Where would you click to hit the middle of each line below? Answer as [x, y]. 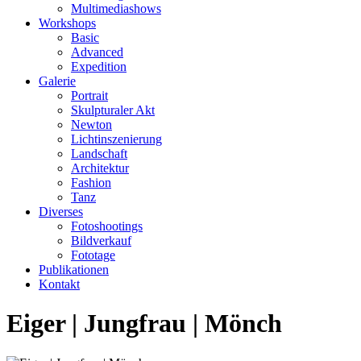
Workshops [67, 23]
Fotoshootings [107, 226]
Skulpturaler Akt [113, 110]
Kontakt [59, 284]
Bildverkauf [101, 241]
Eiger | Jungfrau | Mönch [144, 324]
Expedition [99, 66]
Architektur [100, 168]
